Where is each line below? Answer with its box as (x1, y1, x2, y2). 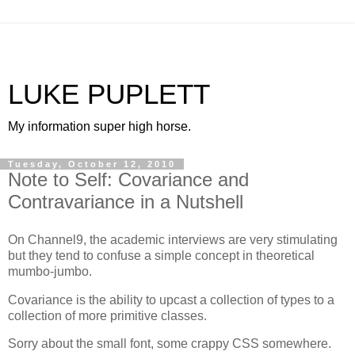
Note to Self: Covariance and (8, 169, 249, 190)
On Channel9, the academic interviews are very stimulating (8, 232, 338, 246)
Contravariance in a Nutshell (8, 191, 243, 212)
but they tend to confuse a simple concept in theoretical (8, 248, 315, 262)
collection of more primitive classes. (8, 308, 207, 323)
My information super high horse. (8, 120, 191, 133)
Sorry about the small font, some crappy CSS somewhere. (8, 337, 331, 351)
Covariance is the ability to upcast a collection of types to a (8, 292, 334, 307)
